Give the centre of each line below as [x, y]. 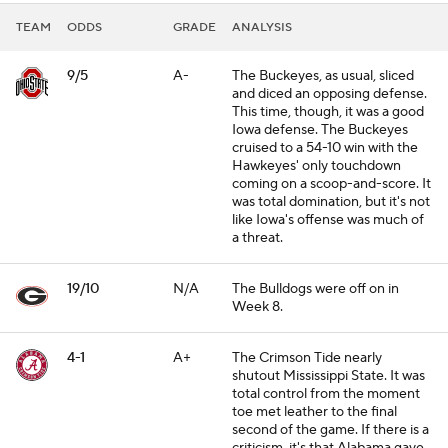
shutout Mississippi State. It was [328, 376]
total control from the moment [326, 394]
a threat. [257, 238]
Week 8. [257, 307]
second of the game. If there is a [330, 430]
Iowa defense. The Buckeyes [320, 130]
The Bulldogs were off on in [315, 289]
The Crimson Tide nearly [307, 358]
